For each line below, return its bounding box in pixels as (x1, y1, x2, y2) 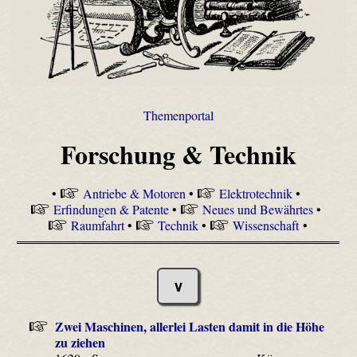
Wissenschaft (232, 216, 299, 233)
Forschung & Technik (60, 135, 296, 174)
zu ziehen (55, 332, 106, 351)
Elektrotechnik (218, 184, 292, 202)
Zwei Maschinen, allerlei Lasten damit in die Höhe (54, 316, 324, 335)
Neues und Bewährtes (202, 200, 313, 218)
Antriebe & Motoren (82, 184, 186, 202)
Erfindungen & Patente (53, 200, 169, 218)
